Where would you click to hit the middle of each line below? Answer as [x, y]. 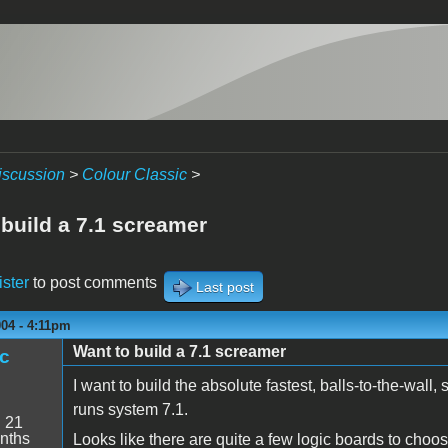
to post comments [92, 282]
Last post [224, 286]
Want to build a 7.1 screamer [179, 351]
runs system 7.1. [130, 409]
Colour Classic [134, 174]
